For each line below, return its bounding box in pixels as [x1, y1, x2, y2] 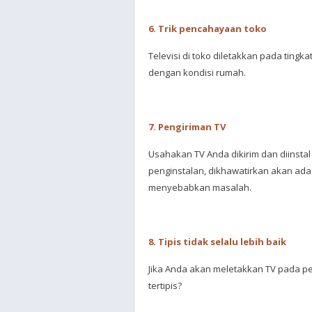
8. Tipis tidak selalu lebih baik [148, 235, 288, 248]
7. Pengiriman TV [148, 120, 228, 133]
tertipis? [148, 279, 184, 292]
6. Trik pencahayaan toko [148, 22, 269, 35]
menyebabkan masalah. [148, 181, 253, 194]
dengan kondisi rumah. [148, 66, 248, 79]
